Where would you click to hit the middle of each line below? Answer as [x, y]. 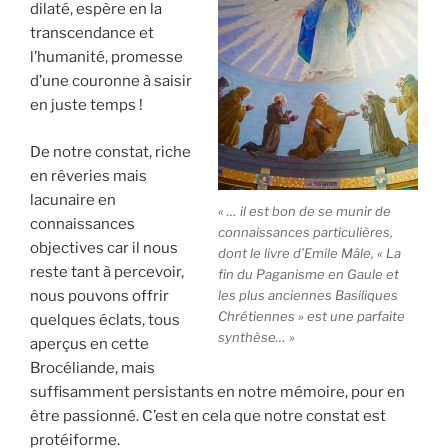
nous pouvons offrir [99, 295]
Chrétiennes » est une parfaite [311, 315]
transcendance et [92, 33]
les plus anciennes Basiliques [308, 294]
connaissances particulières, [305, 231]
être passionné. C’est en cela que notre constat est [208, 415]
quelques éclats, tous [105, 319]
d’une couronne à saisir [111, 81]
